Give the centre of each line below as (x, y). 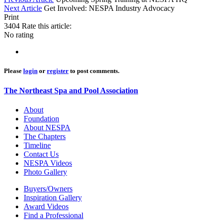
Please (14, 71)
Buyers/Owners (48, 188)
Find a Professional (54, 215)
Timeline (37, 145)
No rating (19, 35)
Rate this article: (46, 26)
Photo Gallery (45, 172)
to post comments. (94, 71)
